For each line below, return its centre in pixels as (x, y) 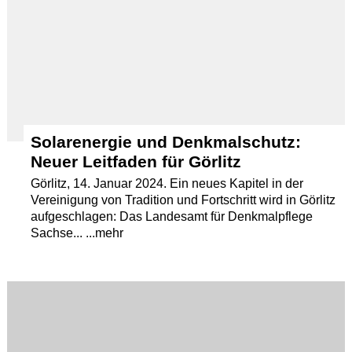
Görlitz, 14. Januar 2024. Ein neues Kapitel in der (167, 183)
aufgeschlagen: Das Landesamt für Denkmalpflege (172, 216)
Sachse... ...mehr (77, 233)
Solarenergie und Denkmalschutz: (166, 141)
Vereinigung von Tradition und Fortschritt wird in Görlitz (183, 200)
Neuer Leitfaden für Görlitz (136, 161)
